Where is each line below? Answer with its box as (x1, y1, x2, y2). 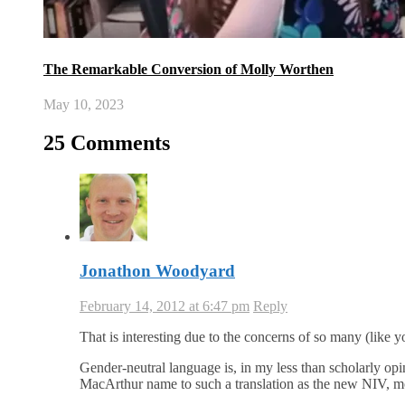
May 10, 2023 (43, 96, 124, 112)
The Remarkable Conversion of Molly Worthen (43, 61, 334, 77)
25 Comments (43, 130, 170, 155)
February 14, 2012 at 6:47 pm (80, 298, 250, 315)
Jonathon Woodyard (80, 261, 235, 281)
